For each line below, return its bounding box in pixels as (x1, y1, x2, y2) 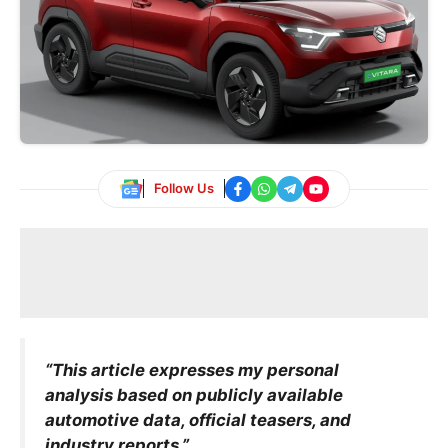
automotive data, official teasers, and (45, 409, 351, 430)
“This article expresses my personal (45, 359, 339, 380)
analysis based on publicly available (45, 384, 343, 405)
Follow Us (154, 180, 214, 197)
